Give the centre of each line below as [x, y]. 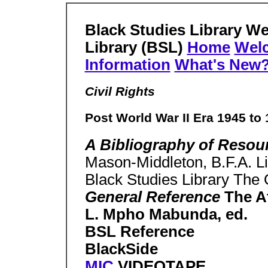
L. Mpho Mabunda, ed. [166, 214]
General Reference [154, 197]
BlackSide [121, 249]
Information [127, 65]
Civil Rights [120, 92]
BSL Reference [139, 232]
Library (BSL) [136, 47]
